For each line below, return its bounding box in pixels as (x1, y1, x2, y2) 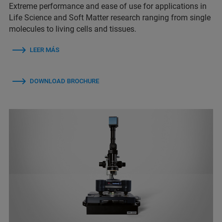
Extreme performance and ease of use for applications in (9, 1, 207, 11)
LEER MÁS (30, 46, 59, 54)
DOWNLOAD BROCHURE (30, 77, 99, 85)
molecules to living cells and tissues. (9, 24, 136, 34)
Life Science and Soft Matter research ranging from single (9, 13, 211, 23)
